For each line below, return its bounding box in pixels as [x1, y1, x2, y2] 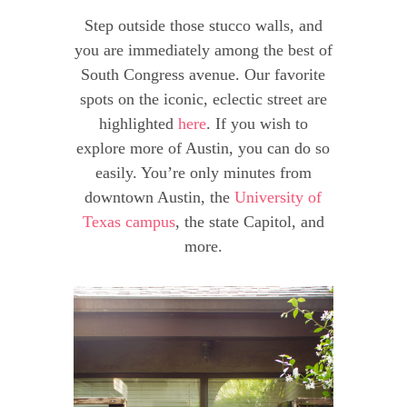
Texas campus [82, 213, 175, 232]
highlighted [98, 114, 178, 134]
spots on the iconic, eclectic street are [79, 90, 327, 109]
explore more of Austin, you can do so [76, 139, 331, 158]
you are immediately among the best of [74, 41, 333, 60]
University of [234, 188, 323, 207]
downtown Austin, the [84, 188, 235, 207]
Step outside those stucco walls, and [84, 16, 323, 35]
